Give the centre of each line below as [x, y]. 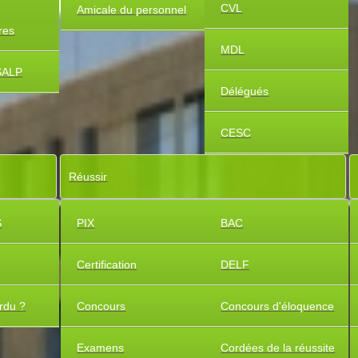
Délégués [245, 91]
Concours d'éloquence [278, 306]
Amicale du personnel [132, 10]
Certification [107, 265]
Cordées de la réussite [278, 348]
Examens [101, 348]
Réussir [88, 177]
